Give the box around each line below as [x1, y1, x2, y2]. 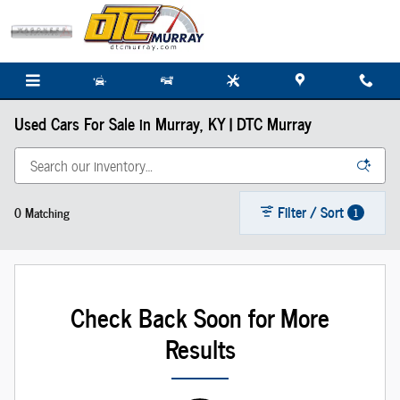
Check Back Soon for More [71, 296, 329, 337]
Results [164, 328, 236, 369]
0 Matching [14, 201, 70, 222]
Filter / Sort [278, 199, 345, 223]
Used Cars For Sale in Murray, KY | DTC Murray [14, 111, 312, 136]
